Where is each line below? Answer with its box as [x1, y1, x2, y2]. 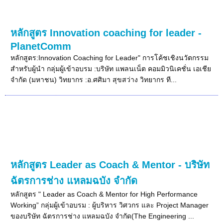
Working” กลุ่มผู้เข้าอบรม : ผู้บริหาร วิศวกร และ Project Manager [10, 201, 209, 209]
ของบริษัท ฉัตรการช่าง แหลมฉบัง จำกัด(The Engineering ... [10, 212, 195, 220]
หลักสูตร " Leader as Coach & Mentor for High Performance [10, 190, 198, 198]
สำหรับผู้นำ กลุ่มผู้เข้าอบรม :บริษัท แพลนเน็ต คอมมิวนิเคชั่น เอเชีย [10, 64, 212, 73]
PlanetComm [10, 40, 72, 52]
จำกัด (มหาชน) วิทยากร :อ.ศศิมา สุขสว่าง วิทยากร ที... [10, 75, 177, 84]
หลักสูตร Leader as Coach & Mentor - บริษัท [10, 159, 210, 170]
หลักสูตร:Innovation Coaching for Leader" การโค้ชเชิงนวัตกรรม [10, 53, 209, 62]
